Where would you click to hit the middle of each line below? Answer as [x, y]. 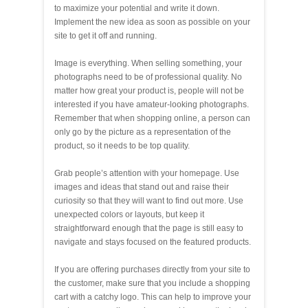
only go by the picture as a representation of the [143, 132]
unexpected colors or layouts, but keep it [129, 214]
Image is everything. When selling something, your [148, 63]
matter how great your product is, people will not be [149, 90]
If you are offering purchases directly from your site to [152, 269]
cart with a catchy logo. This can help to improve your [153, 297]
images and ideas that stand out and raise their [142, 187]
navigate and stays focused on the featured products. [153, 242]
